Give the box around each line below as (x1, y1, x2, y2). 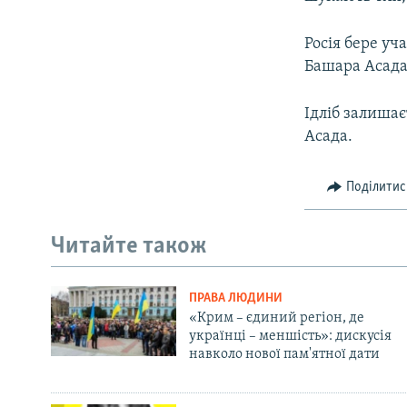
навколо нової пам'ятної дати (188, 346, 380, 362)
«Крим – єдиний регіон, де (188, 310, 364, 325)
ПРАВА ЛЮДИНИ (188, 291, 283, 305)
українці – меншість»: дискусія (188, 328, 392, 343)
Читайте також (51, 234, 207, 260)
